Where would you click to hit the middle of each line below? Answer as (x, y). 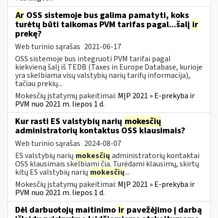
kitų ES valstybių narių (52, 172)
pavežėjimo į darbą (163, 210)
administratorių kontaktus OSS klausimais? (100, 130)
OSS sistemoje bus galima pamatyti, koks (107, 15)
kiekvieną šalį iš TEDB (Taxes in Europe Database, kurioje (109, 67)
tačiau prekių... (39, 83)
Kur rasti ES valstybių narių (70, 121)
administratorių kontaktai (155, 155)
